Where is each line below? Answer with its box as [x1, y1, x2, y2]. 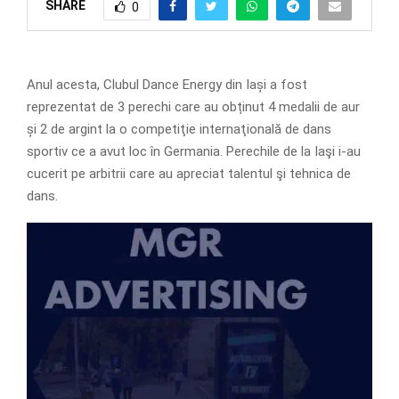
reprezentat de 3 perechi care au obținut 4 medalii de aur [27, 98, 360, 115]
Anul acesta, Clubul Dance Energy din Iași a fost [27, 76, 307, 93]
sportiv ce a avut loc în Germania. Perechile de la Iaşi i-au [27, 142, 361, 159]
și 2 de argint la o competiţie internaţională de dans [27, 120, 331, 137]
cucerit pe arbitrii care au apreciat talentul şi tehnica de [27, 165, 351, 182]
